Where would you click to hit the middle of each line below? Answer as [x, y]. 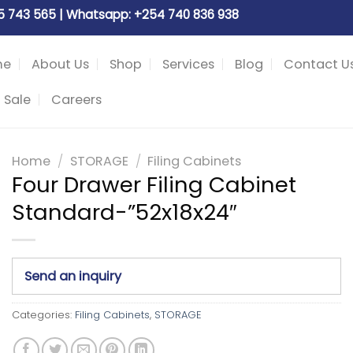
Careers [76, 99]
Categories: [43, 315]
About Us [60, 64]
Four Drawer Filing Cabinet [154, 185]
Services [188, 64]
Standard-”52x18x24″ [124, 212]
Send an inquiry [73, 277]
